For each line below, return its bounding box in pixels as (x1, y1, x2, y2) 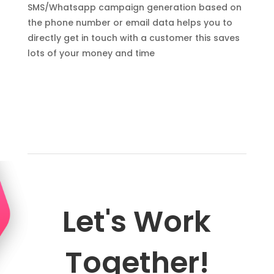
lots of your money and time (27, 46, 155, 59)
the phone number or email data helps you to (27, 16, 232, 29)
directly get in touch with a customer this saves (27, 31, 240, 44)
